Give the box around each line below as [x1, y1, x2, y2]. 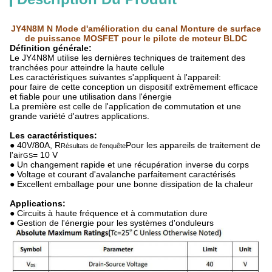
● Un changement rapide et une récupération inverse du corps [10, 160, 249, 169]
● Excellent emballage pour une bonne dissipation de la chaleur [10, 179, 253, 189]
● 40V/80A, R [10, 140, 61, 150]
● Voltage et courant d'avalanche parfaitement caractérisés [10, 169, 236, 179]
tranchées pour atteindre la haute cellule [10, 63, 165, 72]
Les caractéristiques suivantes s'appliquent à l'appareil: [10, 72, 221, 82]
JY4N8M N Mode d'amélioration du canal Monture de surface [11, 24, 261, 33]
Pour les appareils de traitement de [126, 140, 260, 150]
